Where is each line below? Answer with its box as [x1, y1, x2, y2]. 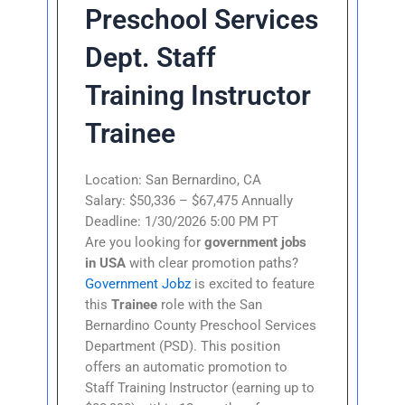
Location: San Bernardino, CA [85, 171, 262, 188]
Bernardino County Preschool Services [85, 316, 317, 334]
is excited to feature [191, 275, 316, 292]
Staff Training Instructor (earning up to [85, 379, 316, 396]
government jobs [204, 233, 307, 250]
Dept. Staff [85, 41, 217, 73]
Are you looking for [85, 233, 205, 250]
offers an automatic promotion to [85, 358, 288, 375]
